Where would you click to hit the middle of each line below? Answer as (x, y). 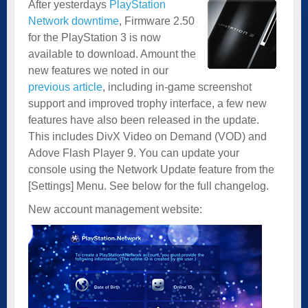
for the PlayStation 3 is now (95, 37)
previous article (65, 87)
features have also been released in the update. (144, 120)
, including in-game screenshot (177, 87)
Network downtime (74, 21)
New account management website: (115, 209)
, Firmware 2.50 (157, 21)
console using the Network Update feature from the (151, 169)
